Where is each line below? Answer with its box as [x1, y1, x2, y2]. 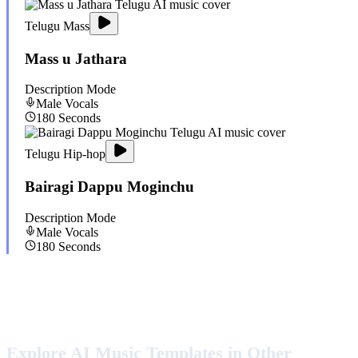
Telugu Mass [25, 18, 89, 33]
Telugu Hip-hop [25, 147, 105, 161]
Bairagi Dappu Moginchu [25, 178, 194, 196]
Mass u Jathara [25, 50, 127, 67]
